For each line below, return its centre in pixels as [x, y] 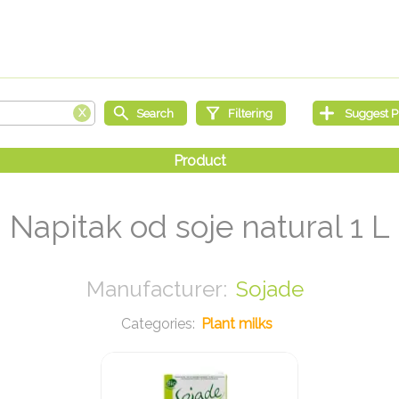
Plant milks [236, 324]
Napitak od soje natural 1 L [199, 227]
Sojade [270, 289]
